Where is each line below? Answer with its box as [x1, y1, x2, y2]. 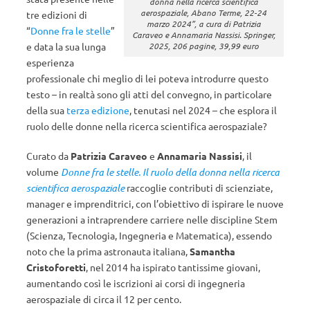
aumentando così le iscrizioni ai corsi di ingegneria [26, 277, 245, 289]
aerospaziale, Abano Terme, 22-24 [140, 7, 267, 19]
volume [26, 165, 61, 178]
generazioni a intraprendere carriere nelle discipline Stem [26, 213, 277, 226]
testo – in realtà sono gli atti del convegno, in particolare [26, 88, 272, 100]
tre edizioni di [26, 8, 87, 21]
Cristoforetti [26, 261, 86, 273]
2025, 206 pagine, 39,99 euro [148, 40, 259, 52]
